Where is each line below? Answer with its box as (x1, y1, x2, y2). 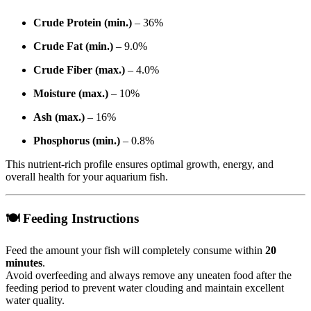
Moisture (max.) (33, 87, 108, 100)
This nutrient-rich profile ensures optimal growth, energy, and (6, 158, 274, 171)
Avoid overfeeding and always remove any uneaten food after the (6, 269, 292, 281)
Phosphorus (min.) (33, 135, 120, 147)
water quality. (6, 294, 65, 306)
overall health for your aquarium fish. (6, 171, 168, 183)
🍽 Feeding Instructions (6, 210, 139, 226)
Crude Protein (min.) (33, 17, 132, 29)
